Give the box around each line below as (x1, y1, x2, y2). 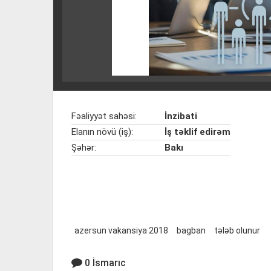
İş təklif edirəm (165, 126, 230, 137)
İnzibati (165, 111, 197, 122)
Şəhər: (71, 142, 96, 153)
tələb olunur (214, 226, 260, 235)
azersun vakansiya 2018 (74, 226, 168, 235)
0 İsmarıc (85, 257, 126, 269)
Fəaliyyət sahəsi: (71, 111, 137, 122)
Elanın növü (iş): (71, 126, 133, 137)
